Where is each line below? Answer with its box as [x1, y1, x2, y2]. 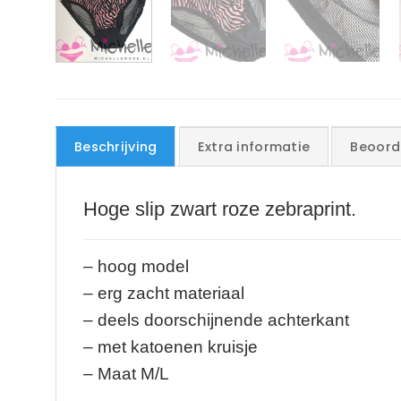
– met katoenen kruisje [83, 337, 258, 357]
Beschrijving [74, 138, 158, 157]
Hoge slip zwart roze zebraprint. [83, 198, 356, 221]
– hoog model [83, 257, 189, 277]
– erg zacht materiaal [83, 284, 244, 303]
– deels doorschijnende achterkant [83, 311, 349, 330]
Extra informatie [197, 138, 311, 157]
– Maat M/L [83, 364, 169, 384]
